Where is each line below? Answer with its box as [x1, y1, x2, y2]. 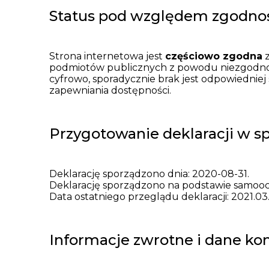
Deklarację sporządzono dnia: [49, 168, 192, 180]
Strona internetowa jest [49, 50, 165, 62]
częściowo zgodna [165, 50, 262, 62]
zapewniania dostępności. [49, 84, 171, 96]
